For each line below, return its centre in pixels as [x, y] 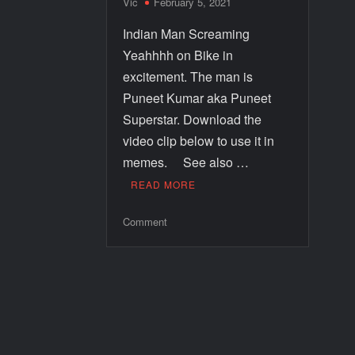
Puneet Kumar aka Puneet [197, 97]
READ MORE [164, 184]
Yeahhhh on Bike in [178, 55]
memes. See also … [186, 162]
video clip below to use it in [199, 140]
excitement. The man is [188, 76]
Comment [145, 221]
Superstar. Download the [193, 119]
